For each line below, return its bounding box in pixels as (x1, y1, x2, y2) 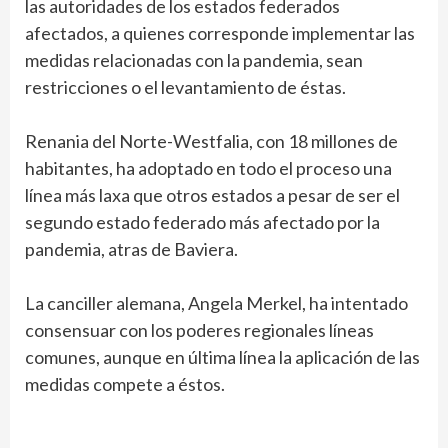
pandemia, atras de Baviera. (25, 238, 238, 261)
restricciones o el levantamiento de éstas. (25, 76, 346, 99)
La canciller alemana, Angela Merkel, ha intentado (25, 292, 408, 315)
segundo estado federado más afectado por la (25, 211, 380, 234)
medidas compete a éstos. (25, 373, 225, 396)
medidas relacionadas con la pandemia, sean (25, 49, 363, 72)
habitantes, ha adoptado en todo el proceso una (25, 157, 392, 180)
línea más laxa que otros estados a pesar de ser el (25, 184, 400, 207)
